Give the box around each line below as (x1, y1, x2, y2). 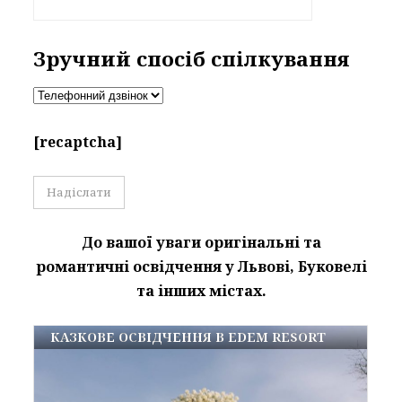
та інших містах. (135, 281, 267, 301)
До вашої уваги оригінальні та (81, 232, 321, 253)
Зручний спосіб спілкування (33, 45, 351, 74)
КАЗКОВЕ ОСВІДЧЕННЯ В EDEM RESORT (50, 328, 327, 346)
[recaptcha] (33, 132, 123, 153)
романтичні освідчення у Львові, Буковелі (35, 257, 367, 277)
